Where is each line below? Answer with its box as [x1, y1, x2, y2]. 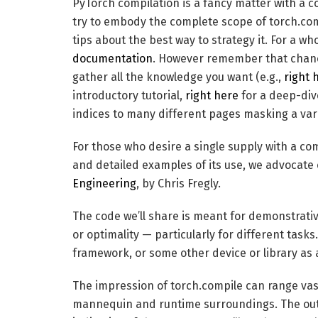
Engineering [72, 177, 136, 191]
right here [185, 89, 238, 103]
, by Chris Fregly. [136, 177, 221, 191]
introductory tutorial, [72, 89, 185, 103]
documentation [72, 52, 153, 66]
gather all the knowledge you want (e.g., [72, 70, 284, 84]
